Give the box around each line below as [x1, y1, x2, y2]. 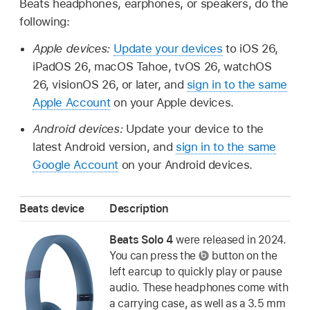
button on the [209, 248, 277, 262]
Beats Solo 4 [109, 232, 174, 246]
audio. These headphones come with [109, 280, 289, 294]
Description [109, 201, 170, 215]
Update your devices [113, 41, 223, 55]
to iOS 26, [222, 41, 278, 55]
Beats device [19, 201, 84, 215]
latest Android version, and [32, 140, 176, 154]
